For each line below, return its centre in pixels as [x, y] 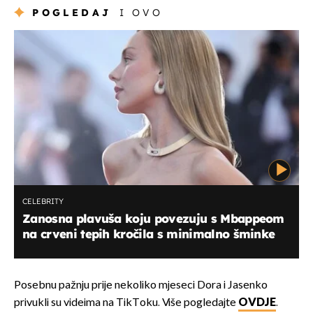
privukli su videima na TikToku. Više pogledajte [126, 303]
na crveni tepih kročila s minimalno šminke [149, 233]
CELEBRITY [43, 201]
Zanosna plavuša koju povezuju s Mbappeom [153, 218]
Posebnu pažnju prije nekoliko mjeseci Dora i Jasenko [141, 285]
